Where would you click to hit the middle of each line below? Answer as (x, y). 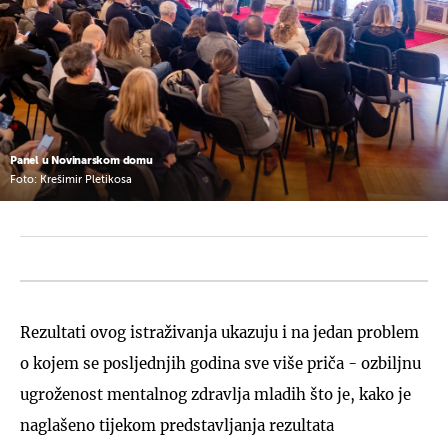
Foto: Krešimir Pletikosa (71, 180)
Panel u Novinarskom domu (81, 160)
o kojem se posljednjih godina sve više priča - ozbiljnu (220, 363)
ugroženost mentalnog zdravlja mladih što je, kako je (215, 394)
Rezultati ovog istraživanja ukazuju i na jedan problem (219, 332)
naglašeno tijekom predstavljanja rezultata (177, 425)
